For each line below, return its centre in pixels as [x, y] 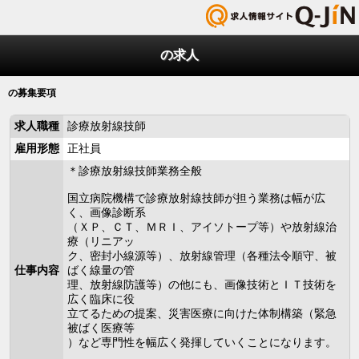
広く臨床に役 [101, 299]
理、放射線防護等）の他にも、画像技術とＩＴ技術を [202, 284]
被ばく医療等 [101, 328]
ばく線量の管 [101, 270]
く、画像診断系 [106, 212]
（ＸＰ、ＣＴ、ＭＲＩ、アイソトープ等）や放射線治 [202, 227]
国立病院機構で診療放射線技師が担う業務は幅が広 [196, 198]
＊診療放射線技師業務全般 [134, 171]
